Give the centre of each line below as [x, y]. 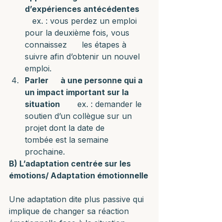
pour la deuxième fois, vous [78, 33]
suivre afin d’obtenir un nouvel [83, 56]
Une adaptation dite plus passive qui [78, 199]
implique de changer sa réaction [70, 211]
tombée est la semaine [68, 140]
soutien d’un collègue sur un [80, 116]
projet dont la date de [72, 128]
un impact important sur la [78, 92]
